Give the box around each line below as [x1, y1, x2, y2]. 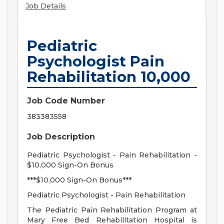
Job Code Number [27, 96, 105, 106]
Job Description [27, 132, 95, 142]
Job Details [25, 1, 66, 11]
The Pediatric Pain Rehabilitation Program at [27, 205, 197, 215]
